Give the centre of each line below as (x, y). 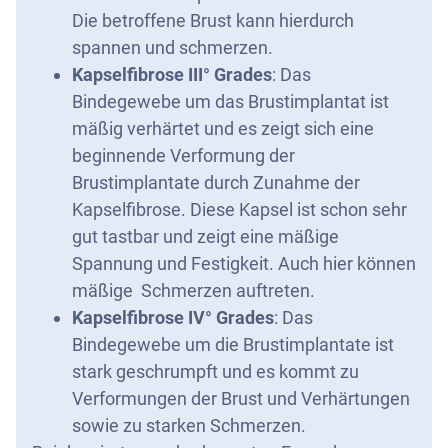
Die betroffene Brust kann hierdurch (213, 20)
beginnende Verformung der (183, 155)
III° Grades (230, 74)
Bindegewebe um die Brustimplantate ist (233, 344)
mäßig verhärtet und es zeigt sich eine (223, 128)
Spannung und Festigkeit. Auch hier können (244, 263)
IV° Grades (231, 317)
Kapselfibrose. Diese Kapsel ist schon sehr (239, 209)
